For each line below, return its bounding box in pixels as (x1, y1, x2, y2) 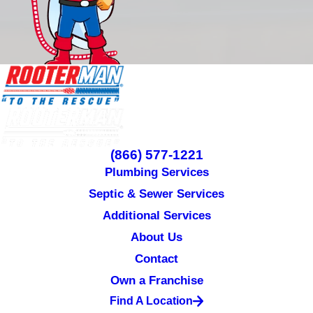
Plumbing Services (104, 165, 209, 180)
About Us (131, 230, 182, 245)
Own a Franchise (110, 273, 203, 288)
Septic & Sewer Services (89, 187, 224, 201)
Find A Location (109, 295, 193, 307)
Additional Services (102, 208, 211, 223)
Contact (135, 252, 178, 266)
